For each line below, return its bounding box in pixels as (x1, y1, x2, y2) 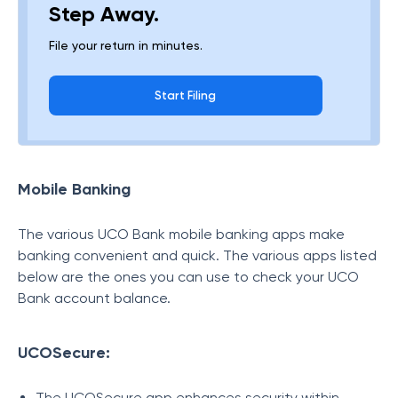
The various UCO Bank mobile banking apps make (18, 226, 345, 243)
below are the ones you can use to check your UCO (18, 268, 359, 285)
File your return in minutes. (49, 38, 203, 52)
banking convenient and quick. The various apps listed (18, 247, 377, 264)
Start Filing (155, 89, 217, 102)
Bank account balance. (18, 290, 171, 306)
